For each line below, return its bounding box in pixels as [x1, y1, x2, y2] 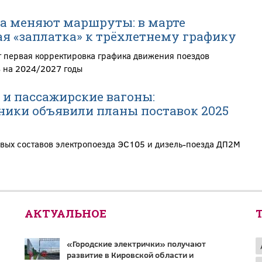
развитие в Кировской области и [66, 249, 194, 260]
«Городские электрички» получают [66, 237, 206, 249]
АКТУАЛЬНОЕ [24, 205, 106, 220]
